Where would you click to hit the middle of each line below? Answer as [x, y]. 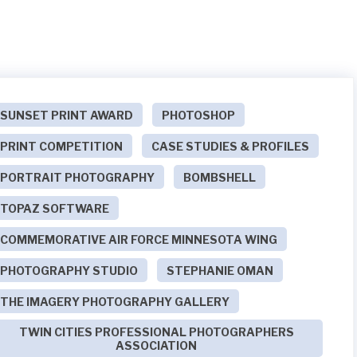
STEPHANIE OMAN [220, 270]
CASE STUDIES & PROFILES [231, 146]
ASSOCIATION [157, 345]
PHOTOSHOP [199, 115]
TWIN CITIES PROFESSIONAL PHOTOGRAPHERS [156, 331]
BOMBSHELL [220, 177]
